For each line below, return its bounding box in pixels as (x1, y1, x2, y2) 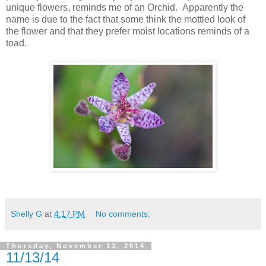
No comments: (96, 208, 151, 218)
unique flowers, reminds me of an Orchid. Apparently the (6, 2, 243, 12)
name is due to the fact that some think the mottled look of (6, 14, 245, 24)
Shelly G (11, 208, 42, 218)
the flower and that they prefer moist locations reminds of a (6, 26, 249, 36)
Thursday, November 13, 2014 (6, 242, 145, 249)
